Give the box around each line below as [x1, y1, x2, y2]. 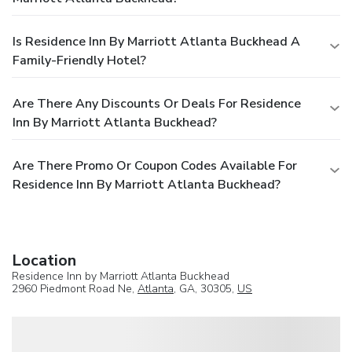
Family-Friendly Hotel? [13, 51, 146, 69]
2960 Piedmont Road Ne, [12, 280, 137, 296]
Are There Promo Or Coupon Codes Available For [13, 156, 297, 174]
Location [12, 249, 76, 271]
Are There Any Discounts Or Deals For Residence [13, 94, 301, 112]
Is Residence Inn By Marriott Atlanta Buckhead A [13, 32, 300, 50]
